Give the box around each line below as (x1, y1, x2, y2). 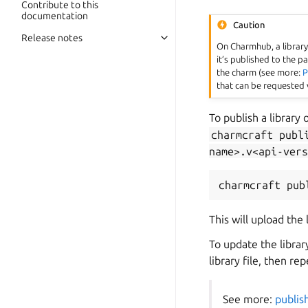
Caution (233, 19, 266, 30)
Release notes (21, 32, 82, 43)
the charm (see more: (217, 67, 303, 78)
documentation (21, 10, 88, 21)
